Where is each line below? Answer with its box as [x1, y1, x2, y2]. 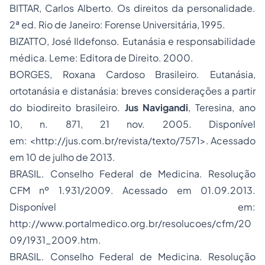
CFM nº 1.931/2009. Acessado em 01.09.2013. [9, 184, 256, 196]
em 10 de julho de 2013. [9, 151, 115, 163]
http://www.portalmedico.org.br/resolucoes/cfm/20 [9, 217, 251, 230]
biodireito [26, 101, 71, 114]
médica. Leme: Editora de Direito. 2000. [9, 51, 193, 64]
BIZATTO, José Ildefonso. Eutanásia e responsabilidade [9, 35, 256, 47]
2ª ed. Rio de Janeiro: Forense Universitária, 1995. [9, 18, 225, 31]
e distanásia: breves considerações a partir [60, 85, 256, 97]
